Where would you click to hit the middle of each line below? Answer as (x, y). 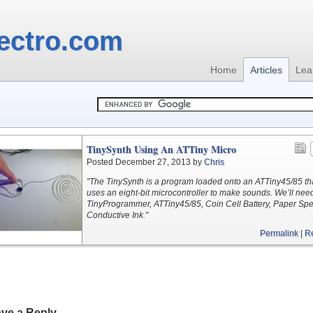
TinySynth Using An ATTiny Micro (161, 149)
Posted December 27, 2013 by (145, 162)
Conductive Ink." (117, 215)
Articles (266, 70)
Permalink (279, 233)
